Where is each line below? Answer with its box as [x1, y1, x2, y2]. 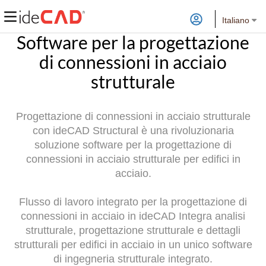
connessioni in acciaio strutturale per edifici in [26, 153, 240, 165]
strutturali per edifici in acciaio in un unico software [14, 239, 252, 251]
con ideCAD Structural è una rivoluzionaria [32, 125, 234, 137]
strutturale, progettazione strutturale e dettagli [26, 224, 240, 236]
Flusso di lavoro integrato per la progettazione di [19, 196, 247, 208]
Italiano [222, 15, 249, 25]
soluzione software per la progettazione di [34, 139, 232, 151]
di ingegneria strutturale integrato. [53, 253, 213, 265]
